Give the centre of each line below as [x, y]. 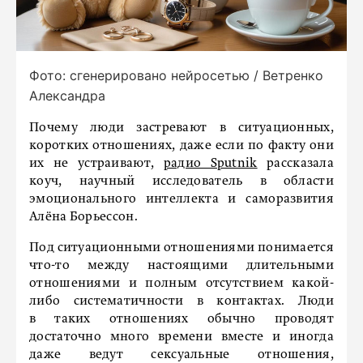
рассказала [296, 163]
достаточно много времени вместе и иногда [181, 337]
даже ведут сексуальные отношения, [181, 354]
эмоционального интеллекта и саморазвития [181, 199]
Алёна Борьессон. [83, 217]
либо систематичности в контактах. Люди [181, 301]
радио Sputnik [210, 163]
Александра [67, 95]
